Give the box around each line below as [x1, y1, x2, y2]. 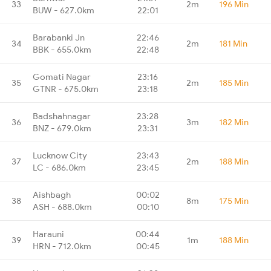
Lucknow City [33, 149, 87, 161]
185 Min [219, 77, 249, 88]
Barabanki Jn [33, 31, 85, 43]
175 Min [219, 195, 249, 206]
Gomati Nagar [33, 71, 91, 82]
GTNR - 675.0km [33, 83, 99, 94]
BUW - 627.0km [33, 4, 94, 16]
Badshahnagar [33, 110, 91, 122]
